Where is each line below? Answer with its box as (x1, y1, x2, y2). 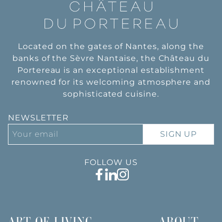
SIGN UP (160, 129, 197, 139)
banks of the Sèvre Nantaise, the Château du (12, 54, 210, 63)
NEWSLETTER (8, 113, 69, 122)
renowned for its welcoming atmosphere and (11, 77, 211, 87)
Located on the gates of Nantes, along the (18, 42, 204, 51)
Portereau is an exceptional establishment (17, 65, 205, 75)
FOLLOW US (84, 158, 138, 167)
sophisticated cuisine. (62, 89, 160, 99)
